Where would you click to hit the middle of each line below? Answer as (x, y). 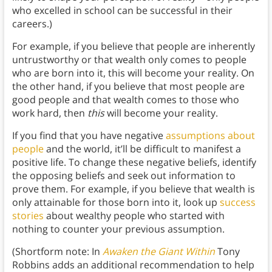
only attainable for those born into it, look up (116, 202)
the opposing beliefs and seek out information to (124, 175)
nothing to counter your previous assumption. (118, 229)
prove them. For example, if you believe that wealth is (133, 189)
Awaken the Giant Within (158, 251)
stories (28, 215)
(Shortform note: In (57, 251)
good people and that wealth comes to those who (125, 99)
